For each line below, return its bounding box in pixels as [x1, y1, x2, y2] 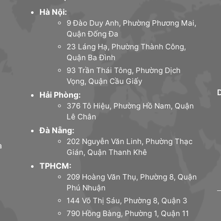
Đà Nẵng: [39, 125, 74, 135]
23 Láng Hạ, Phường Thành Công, [67, 41, 186, 51]
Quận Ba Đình [67, 52, 116, 62]
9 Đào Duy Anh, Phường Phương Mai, [67, 18, 197, 28]
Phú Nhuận [67, 183, 106, 192]
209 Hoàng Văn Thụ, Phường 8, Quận [67, 172, 197, 182]
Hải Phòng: [39, 89, 81, 100]
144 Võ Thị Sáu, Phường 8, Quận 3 [67, 195, 188, 205]
